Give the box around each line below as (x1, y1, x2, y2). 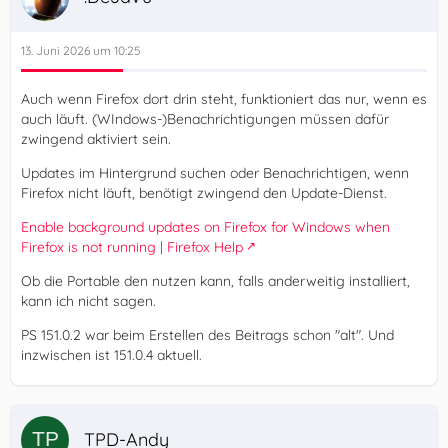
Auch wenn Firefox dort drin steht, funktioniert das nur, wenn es (21, 89, 427, 108)
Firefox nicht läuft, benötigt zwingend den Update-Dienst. (21, 183, 387, 202)
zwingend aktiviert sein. (21, 129, 171, 148)
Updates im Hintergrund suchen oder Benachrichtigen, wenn (21, 163, 409, 182)
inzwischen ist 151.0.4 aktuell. (21, 345, 202, 364)
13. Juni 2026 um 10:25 (21, 42, 141, 58)
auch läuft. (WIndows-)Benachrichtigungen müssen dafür (21, 109, 389, 128)
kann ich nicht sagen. (21, 291, 156, 310)
